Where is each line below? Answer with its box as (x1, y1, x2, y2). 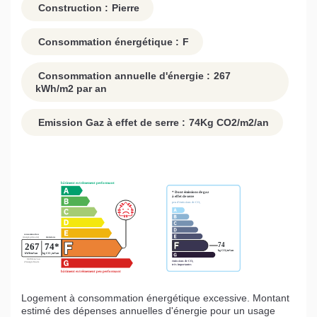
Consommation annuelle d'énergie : (35, 70, 210, 82)
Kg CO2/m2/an (200, 117, 269, 129)
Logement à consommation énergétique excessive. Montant (21, 292, 289, 304)
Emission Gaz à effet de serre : (35, 117, 185, 129)
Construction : (35, 2, 108, 14)
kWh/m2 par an (35, 83, 107, 95)
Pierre (112, 2, 139, 14)
